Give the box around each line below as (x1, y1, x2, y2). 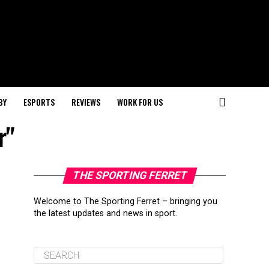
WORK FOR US (116, 95, 163, 108)
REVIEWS (71, 95, 100, 108)
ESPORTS (23, 95, 55, 108)
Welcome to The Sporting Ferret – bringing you (34, 196, 217, 207)
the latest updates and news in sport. (34, 208, 177, 219)
